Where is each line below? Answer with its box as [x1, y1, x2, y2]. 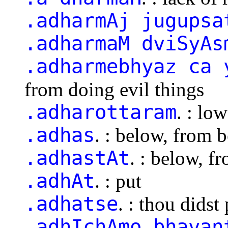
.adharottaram [24, 100, 177, 124]
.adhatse [24, 192, 118, 215]
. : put [95, 169, 141, 192]
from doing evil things [24, 78, 204, 100]
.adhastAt [24, 146, 130, 169]
